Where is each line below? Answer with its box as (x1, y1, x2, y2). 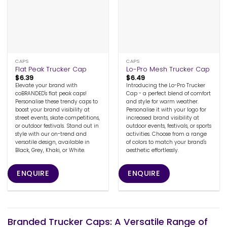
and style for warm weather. (126, 98, 199, 106)
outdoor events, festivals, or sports (126, 122, 212, 130)
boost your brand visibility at (15, 106, 90, 114)
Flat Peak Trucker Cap (15, 64, 87, 73)
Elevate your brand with (15, 82, 78, 90)
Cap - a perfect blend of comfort (126, 90, 211, 98)
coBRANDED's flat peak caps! (15, 90, 87, 98)
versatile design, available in (15, 138, 90, 146)
